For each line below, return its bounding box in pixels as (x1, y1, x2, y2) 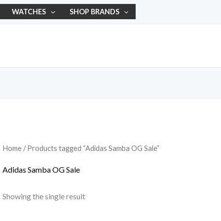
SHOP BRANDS (69, 7, 119, 16)
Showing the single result (2, 191, 85, 201)
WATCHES (12, 7, 46, 16)
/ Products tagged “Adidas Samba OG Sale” (21, 143, 159, 152)
